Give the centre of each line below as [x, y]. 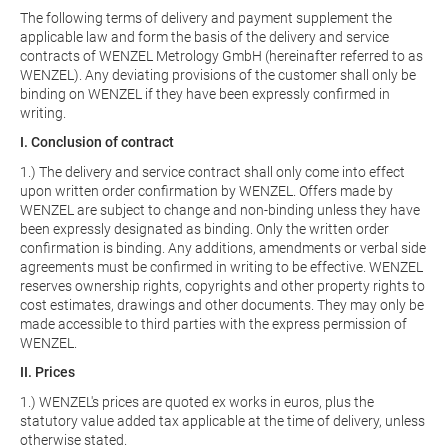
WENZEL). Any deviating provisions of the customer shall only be [218, 75]
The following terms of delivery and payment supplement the [206, 18]
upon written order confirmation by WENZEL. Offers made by [206, 191]
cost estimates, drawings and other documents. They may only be [222, 305]
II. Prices [47, 372]
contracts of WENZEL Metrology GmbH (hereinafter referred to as [221, 56]
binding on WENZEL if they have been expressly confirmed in [205, 94]
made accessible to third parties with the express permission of [213, 324]
